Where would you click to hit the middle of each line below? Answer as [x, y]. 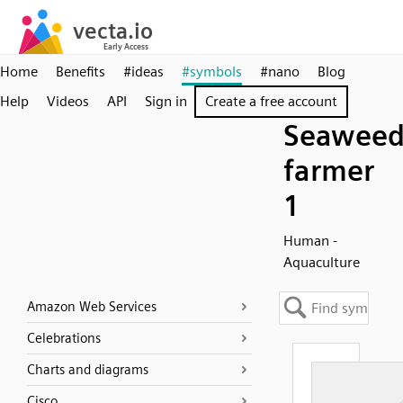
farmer [329, 170]
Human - [310, 241]
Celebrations [64, 338]
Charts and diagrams [88, 370]
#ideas [143, 72]
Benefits [81, 72]
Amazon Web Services [92, 307]
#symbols [212, 72]
